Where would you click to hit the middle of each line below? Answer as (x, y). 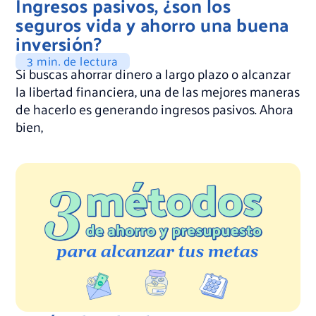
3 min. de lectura (73, 61)
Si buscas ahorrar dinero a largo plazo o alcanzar (153, 74)
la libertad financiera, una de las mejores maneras (158, 91)
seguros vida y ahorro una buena (152, 25)
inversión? (59, 44)
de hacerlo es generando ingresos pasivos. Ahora (155, 109)
